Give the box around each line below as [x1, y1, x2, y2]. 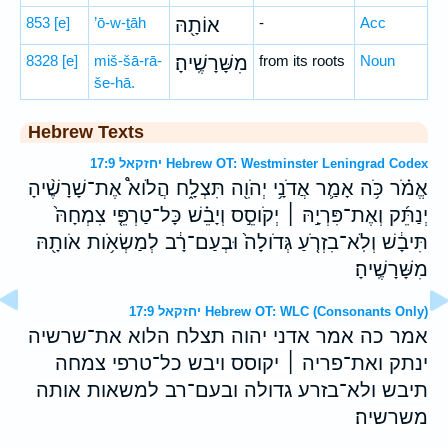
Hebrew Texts [28, 122, 144, 142]
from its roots [259, 52, 345, 69]
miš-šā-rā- [94, 52, 162, 69]
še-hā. [94, 74, 135, 91]
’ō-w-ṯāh [94, 14, 146, 31]
